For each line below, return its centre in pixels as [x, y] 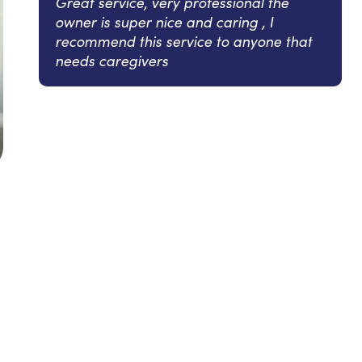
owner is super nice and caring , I [164, 21]
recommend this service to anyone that [183, 41]
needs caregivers [112, 60]
